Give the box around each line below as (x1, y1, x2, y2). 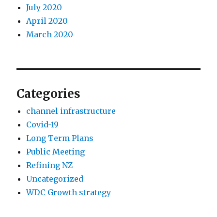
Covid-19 (26, 120, 59, 130)
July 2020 (26, 2, 62, 13)
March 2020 (26, 30, 74, 40)
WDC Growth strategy (26, 187, 111, 198)
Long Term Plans (26, 133, 94, 143)
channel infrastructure (26, 106, 116, 116)
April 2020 (26, 16, 68, 26)
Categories (16, 86, 81, 102)
